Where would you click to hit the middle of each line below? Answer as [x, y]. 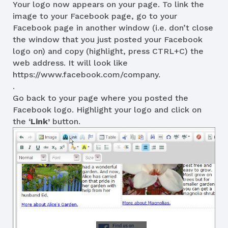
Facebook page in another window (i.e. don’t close [113, 27]
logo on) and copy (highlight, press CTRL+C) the [108, 51]
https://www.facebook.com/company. [87, 74]
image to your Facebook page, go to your [95, 16]
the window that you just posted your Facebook [108, 39]
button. [65, 121]
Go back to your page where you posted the [101, 98]
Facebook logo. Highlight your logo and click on [107, 109]
